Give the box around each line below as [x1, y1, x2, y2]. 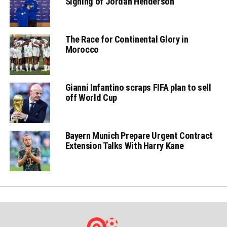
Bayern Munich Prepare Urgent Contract [65, 130, 213, 141]
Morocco [65, 44, 99, 55]
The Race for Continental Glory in [65, 33, 188, 45]
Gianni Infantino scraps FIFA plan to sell [65, 82, 211, 93]
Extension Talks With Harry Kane [65, 140, 184, 151]
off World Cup [65, 92, 117, 103]
